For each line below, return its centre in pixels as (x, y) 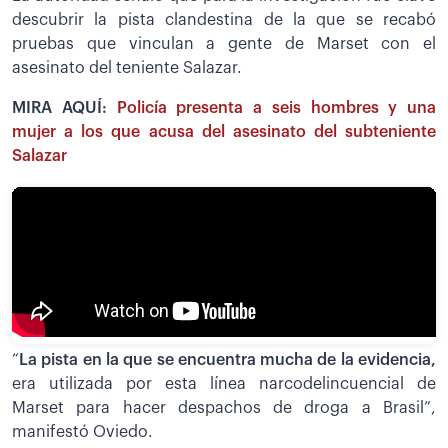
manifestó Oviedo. (82, 431)
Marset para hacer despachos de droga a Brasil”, (224, 407)
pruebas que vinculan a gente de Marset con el (224, 44)
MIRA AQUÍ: (64, 108)
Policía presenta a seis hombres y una (276, 108)
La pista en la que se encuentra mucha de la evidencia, (227, 359)
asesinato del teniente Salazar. (127, 68)
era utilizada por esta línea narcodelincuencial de (224, 383)
